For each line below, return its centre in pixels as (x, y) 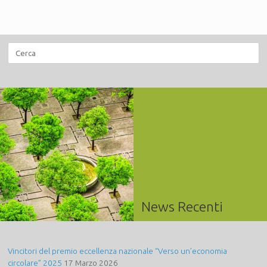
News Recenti (182, 206)
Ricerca (20, 48)
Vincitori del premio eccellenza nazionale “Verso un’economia (118, 251)
